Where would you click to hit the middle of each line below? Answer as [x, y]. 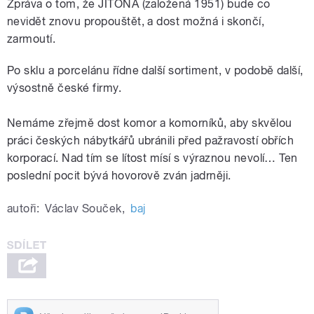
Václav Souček [83, 209]
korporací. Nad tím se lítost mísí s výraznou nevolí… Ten [152, 158]
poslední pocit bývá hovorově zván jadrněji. [119, 176]
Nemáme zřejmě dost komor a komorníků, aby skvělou [150, 123]
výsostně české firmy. [64, 88]
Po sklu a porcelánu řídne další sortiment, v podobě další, [155, 71]
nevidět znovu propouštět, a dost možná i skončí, [136, 22]
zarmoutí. [32, 39]
